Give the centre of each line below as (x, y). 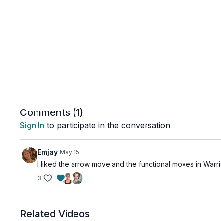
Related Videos (55, 214)
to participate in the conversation (108, 125)
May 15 (70, 152)
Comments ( (48, 112)
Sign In (32, 125)
